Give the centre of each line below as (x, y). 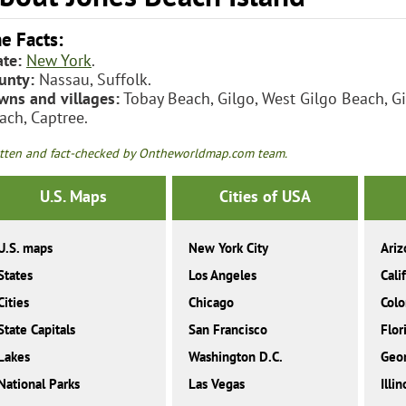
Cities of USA (265, 197)
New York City (229, 248)
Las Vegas (217, 384)
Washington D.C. (236, 357)
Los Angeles (223, 275)
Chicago (212, 303)
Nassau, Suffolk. (93, 79)
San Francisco (228, 330)
